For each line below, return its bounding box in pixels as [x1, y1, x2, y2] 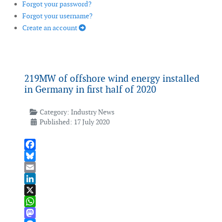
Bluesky [24, 163, 48, 172]
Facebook [24, 151, 54, 161]
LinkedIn [24, 185, 52, 195]
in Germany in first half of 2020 [24, 83, 156, 96]
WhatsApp [24, 208, 56, 218]
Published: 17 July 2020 [39, 117, 110, 127]
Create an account [22, 23, 79, 33]
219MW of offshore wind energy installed [24, 72, 200, 85]
